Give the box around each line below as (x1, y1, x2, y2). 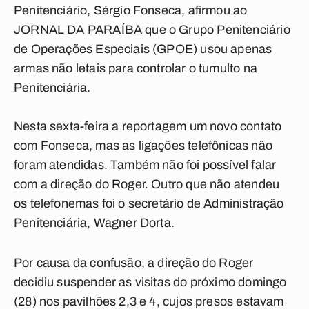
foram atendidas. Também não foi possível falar (14, 158, 277, 172)
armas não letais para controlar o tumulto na (14, 61, 257, 75)
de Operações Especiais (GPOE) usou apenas (14, 42, 272, 56)
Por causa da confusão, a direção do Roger (14, 256, 254, 270)
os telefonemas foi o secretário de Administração (14, 197, 284, 210)
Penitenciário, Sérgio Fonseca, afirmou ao (14, 3, 248, 17)
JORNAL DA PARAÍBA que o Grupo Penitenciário (14, 23, 290, 37)
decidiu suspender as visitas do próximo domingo (14, 275, 287, 289)
